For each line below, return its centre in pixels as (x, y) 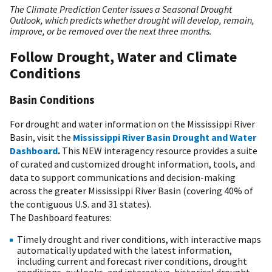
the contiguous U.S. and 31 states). (80, 204)
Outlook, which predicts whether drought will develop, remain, (132, 20)
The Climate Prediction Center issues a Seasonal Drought (121, 9)
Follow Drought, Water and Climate (123, 56)
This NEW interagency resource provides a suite (159, 151)
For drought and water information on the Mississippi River (132, 124)
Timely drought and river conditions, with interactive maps (139, 240)
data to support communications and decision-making (123, 178)
